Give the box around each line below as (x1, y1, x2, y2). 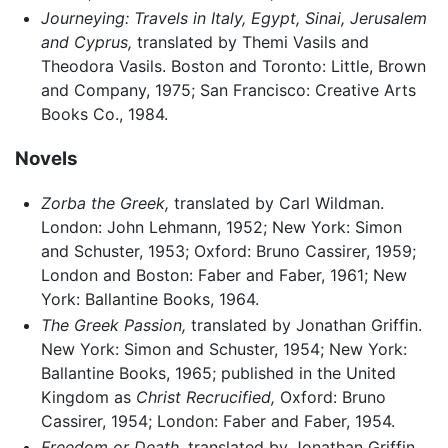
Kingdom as (40, 386, 136, 407)
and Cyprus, (40, 31, 132, 52)
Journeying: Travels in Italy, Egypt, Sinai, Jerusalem (40, 7, 427, 28)
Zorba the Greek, (40, 193, 169, 214)
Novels (15, 146, 78, 170)
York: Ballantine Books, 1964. (40, 289, 259, 310)
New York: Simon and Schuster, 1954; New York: (40, 338, 407, 359)
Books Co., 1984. (40, 103, 168, 124)
